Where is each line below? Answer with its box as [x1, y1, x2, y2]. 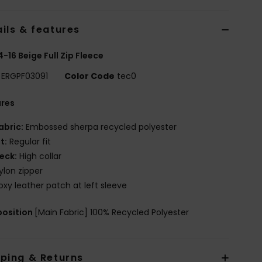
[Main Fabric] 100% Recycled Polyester [35, 206, 189, 218]
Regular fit [7, 135, 51, 147]
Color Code [64, 70, 115, 82]
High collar [17, 150, 62, 162]
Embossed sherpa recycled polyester [23, 120, 177, 133]
